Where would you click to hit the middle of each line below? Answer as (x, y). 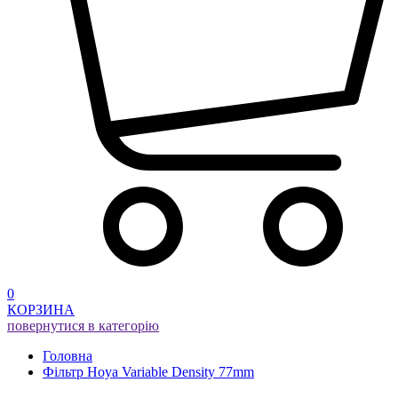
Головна (68, 356)
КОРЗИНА (41, 310)
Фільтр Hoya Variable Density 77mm (148, 372)
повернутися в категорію (83, 326)
